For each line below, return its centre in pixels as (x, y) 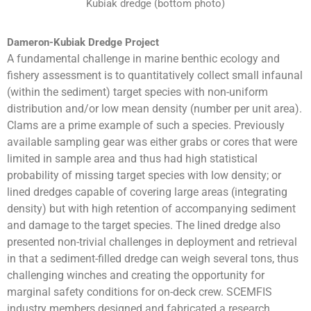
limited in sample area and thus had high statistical (132, 158)
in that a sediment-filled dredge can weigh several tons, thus (153, 258)
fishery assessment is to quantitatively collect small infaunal (155, 75)
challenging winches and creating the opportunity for (136, 275)
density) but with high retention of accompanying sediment (151, 208)
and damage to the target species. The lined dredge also (144, 225)
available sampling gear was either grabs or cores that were (152, 142)
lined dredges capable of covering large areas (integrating (147, 192)
